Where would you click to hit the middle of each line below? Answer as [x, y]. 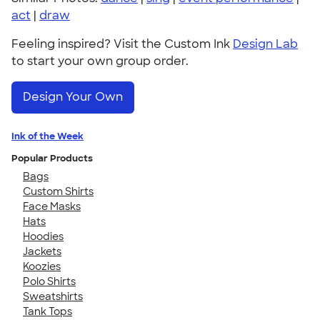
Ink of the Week [47, 136]
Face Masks [52, 206]
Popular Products [52, 158]
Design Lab [265, 44]
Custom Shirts [58, 191]
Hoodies [43, 236]
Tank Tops [47, 311]
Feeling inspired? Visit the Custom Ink [122, 44]
